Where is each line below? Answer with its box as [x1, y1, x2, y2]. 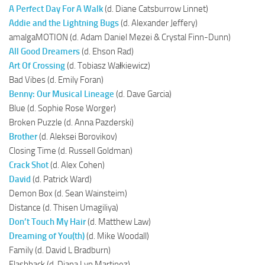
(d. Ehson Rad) [80, 46, 134, 57]
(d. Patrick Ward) [31, 173, 92, 185]
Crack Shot [9, 159, 49, 170]
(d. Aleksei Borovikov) [37, 131, 117, 142]
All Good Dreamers [9, 46, 80, 57]
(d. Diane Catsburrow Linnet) [103, 3, 208, 14]
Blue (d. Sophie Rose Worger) [9, 102, 116, 114]
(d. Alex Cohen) [49, 159, 105, 170]
